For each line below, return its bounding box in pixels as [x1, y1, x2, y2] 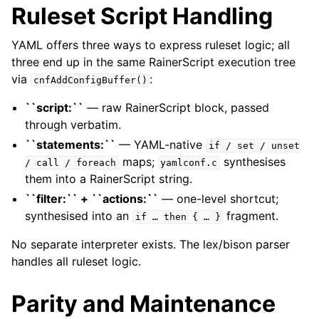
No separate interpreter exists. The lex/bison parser [11, 237, 290, 251]
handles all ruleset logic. [11, 254, 141, 268]
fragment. [223, 209, 279, 223]
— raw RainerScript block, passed [83, 100, 270, 115]
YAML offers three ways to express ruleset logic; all [11, 38, 290, 52]
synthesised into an [25, 209, 133, 223]
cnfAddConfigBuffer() [33, 75, 147, 85]
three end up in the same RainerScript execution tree [11, 55, 296, 69]
